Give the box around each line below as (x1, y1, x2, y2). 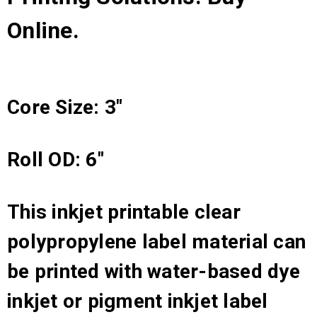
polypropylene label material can (7, 229, 306, 253)
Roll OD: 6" (7, 147, 104, 171)
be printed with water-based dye (7, 259, 300, 283)
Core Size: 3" (7, 95, 123, 119)
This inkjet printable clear (7, 200, 241, 224)
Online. (7, 16, 79, 44)
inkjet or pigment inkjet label (7, 289, 268, 313)
